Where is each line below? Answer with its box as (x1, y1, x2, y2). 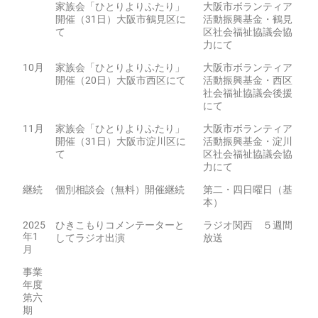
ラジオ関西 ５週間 (203, 219, 292, 231)
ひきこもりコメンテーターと (55, 219, 185, 231)
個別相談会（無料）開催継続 (55, 184, 185, 195)
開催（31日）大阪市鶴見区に (55, 13, 186, 25)
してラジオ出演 (55, 232, 125, 243)
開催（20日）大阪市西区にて (55, 75, 186, 86)
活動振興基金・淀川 (203, 136, 292, 147)
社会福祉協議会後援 (203, 87, 292, 99)
